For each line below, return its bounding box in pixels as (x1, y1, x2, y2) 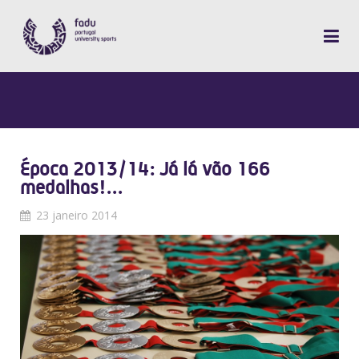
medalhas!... (20, 176, 123, 199)
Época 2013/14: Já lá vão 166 (20, 158, 270, 180)
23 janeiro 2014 (36, 208, 117, 223)
